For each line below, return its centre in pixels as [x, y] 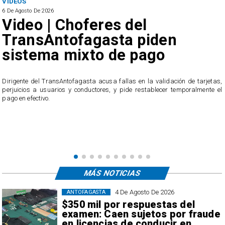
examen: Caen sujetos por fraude [141, 214]
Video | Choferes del [75, 25]
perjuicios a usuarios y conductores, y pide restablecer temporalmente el [112, 89]
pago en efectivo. [26, 98]
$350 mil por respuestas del [128, 205]
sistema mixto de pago [84, 55]
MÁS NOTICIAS [112, 173]
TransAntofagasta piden [89, 40]
